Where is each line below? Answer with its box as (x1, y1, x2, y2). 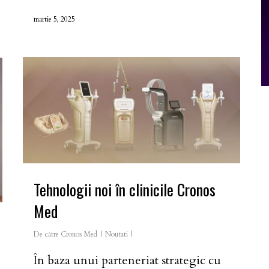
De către (34, 229, 59, 239)
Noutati (105, 229, 128, 239)
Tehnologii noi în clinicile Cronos (34, 177, 216, 201)
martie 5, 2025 (34, 14, 75, 24)
